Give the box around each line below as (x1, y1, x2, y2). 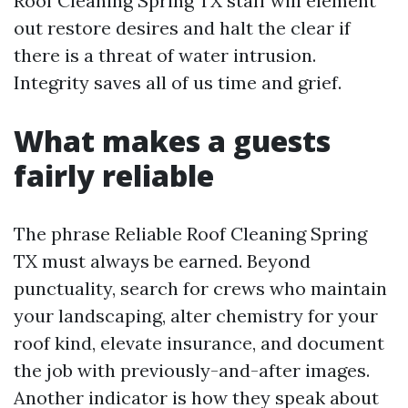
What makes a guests (14, 121, 331, 160)
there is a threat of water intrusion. (14, 44, 316, 66)
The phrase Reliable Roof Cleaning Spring (14, 222, 367, 245)
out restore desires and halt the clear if (14, 16, 351, 39)
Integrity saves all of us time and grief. (14, 71, 342, 94)
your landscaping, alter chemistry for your (14, 304, 378, 327)
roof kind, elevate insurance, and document (14, 331, 384, 354)
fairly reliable (14, 156, 214, 195)
